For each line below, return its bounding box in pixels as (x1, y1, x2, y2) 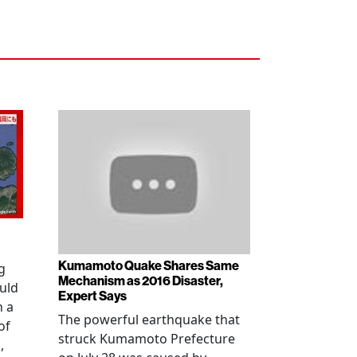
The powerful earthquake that (58, 311, 240, 329)
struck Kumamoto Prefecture (58, 330, 235, 348)
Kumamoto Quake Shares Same (58, 258, 239, 274)
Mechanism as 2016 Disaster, (58, 273, 223, 289)
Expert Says (58, 288, 127, 304)
